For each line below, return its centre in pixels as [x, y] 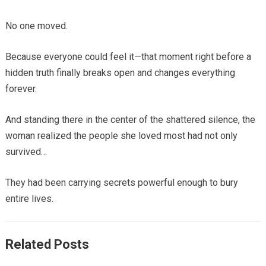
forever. [21, 88]
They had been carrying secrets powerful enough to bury [121, 182]
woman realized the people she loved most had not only [121, 135]
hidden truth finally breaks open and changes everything [120, 72]
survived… [26, 151]
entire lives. [29, 198]
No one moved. [36, 26]
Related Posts [47, 244]
